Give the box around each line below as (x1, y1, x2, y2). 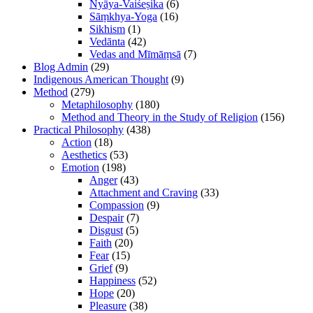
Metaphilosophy (61, 98, 133, 110)
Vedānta (89, 35, 125, 48)
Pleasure (89, 299, 126, 312)
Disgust (89, 224, 123, 236)
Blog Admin (34, 60, 88, 73)
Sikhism (89, 22, 125, 35)
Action (61, 136, 92, 148)
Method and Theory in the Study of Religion (61, 110, 258, 123)
